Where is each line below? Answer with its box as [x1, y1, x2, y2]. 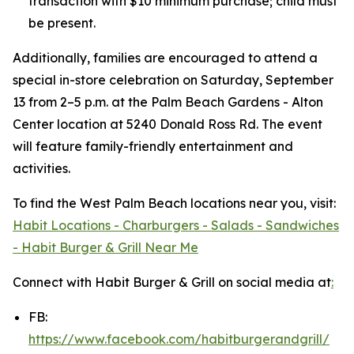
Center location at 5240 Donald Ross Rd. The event [13, 115, 322, 132]
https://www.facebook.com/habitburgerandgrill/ [28, 330, 330, 347]
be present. [28, 14, 96, 31]
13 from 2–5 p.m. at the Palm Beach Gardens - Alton [13, 93, 323, 110]
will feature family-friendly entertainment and [13, 137, 293, 154]
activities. [13, 160, 70, 176]
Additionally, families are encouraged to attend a [13, 49, 318, 66]
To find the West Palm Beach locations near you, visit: [13, 194, 336, 211]
